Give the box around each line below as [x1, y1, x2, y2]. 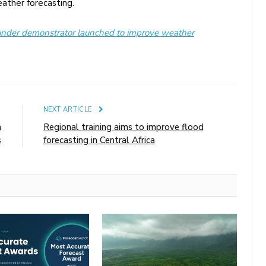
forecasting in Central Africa [43, 134, 155, 146]
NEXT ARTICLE [43, 104, 94, 114]
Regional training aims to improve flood [43, 121, 204, 133]
